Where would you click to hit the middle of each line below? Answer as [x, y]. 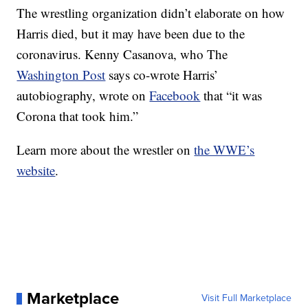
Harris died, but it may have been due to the [131, 34]
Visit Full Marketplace [246, 298]
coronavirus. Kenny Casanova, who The [122, 54]
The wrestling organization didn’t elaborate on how [151, 13]
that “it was [231, 96]
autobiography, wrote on [83, 96]
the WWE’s [224, 150]
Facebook [175, 96]
